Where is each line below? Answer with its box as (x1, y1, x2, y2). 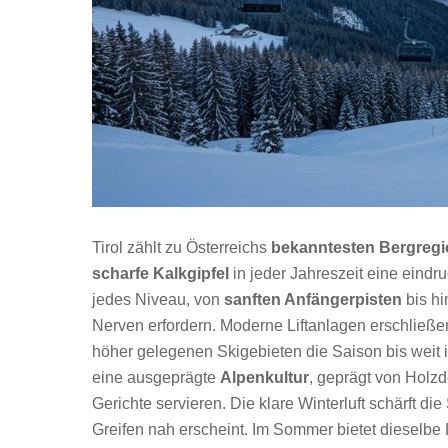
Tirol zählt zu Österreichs (92, 239, 271, 257)
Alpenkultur (220, 369, 309, 387)
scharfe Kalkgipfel (92, 265, 229, 283)
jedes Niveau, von (92, 291, 224, 309)
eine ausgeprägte (92, 369, 220, 387)
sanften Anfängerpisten (224, 291, 402, 309)
